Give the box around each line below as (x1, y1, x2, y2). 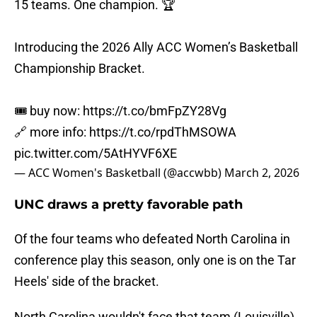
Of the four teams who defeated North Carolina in (14, 231, 290, 247)
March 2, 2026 (224, 165, 299, 181)
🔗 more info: (14, 125, 89, 140)
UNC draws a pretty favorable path (14, 197, 243, 213)
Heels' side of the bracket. (14, 274, 159, 289)
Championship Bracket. (14, 61, 145, 76)
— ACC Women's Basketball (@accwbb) (14, 165, 224, 181)
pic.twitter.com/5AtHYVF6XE (14, 146, 177, 161)
